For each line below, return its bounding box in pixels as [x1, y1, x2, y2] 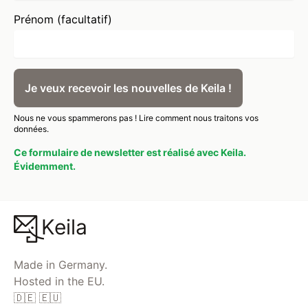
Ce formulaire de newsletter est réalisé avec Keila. [14, 146, 246, 158]
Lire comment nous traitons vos [139, 113, 258, 123]
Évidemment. [14, 160, 76, 172]
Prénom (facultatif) [14, 12, 112, 26]
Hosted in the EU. [14, 274, 104, 288]
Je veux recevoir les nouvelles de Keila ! [25, 81, 232, 95]
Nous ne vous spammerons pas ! [14, 113, 139, 123]
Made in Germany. [14, 257, 107, 272]
